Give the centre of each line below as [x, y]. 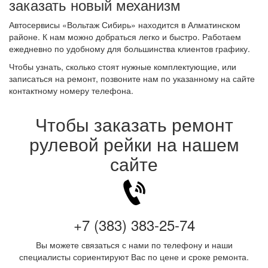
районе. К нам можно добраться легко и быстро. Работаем [125, 36]
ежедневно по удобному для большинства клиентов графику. [130, 48]
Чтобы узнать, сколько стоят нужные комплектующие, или [123, 66]
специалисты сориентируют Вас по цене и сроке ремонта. [134, 257]
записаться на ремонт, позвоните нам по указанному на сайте [132, 78]
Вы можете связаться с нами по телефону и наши [134, 245]
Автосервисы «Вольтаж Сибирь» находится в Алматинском [125, 25]
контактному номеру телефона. [71, 90]
